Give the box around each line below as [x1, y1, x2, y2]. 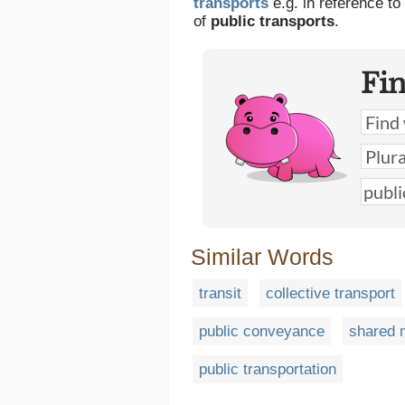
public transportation [199, 361, 336, 378]
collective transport [266, 285, 395, 302]
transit [199, 285, 241, 302]
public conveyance [199, 323, 325, 340]
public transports [211, 13, 334, 30]
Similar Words [191, 244, 334, 269]
